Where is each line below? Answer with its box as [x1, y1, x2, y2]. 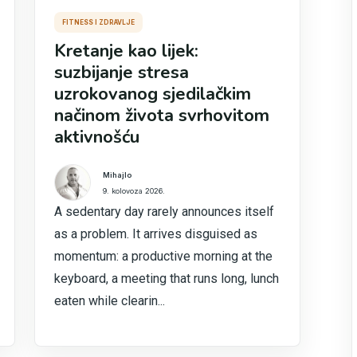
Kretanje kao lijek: [54, 39, 199, 63]
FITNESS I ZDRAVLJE [62, 18, 135, 26]
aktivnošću [54, 125, 140, 149]
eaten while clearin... [54, 293, 166, 308]
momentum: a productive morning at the [54, 249, 273, 264]
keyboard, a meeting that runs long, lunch [54, 271, 280, 286]
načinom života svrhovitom [54, 104, 270, 127]
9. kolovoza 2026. [103, 186, 166, 195]
